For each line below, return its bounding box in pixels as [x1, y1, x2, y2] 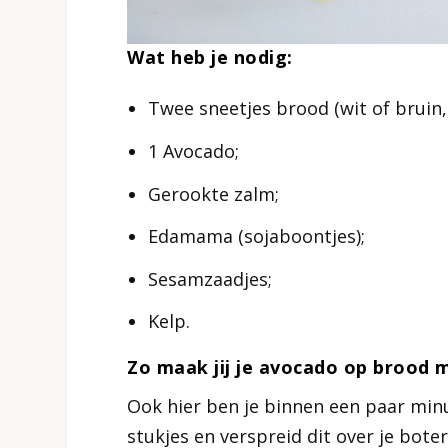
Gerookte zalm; [147, 181, 279, 206]
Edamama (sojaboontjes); [147, 224, 365, 249]
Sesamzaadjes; [147, 266, 272, 291]
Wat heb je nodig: [127, 44, 293, 69]
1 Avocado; [147, 139, 239, 163]
